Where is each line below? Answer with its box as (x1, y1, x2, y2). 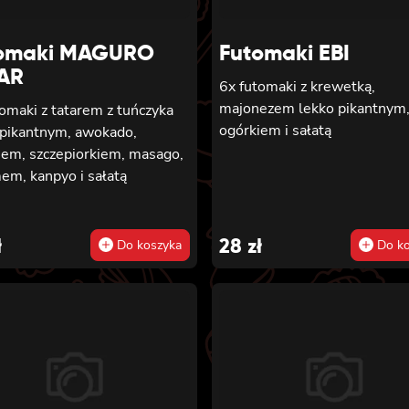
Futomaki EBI (219, 38, 350, 68)
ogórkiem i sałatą (219, 121, 331, 142)
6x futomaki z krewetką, (219, 77, 375, 98)
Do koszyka (113, 236, 182, 255)
